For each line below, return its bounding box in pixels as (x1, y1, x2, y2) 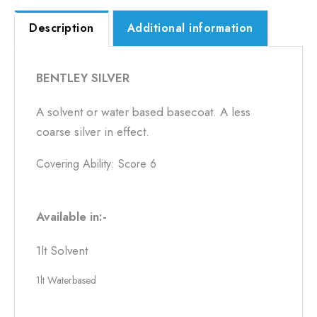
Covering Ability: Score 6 (36, 156, 156, 172)
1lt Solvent (36, 242, 88, 259)
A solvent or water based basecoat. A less (36, 103, 250, 120)
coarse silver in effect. (36, 123, 149, 140)
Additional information (127, 20, 253, 36)
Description (29, 20, 94, 36)
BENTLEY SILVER (36, 69, 129, 86)
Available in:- (36, 208, 107, 225)
